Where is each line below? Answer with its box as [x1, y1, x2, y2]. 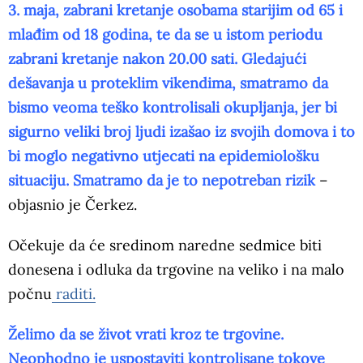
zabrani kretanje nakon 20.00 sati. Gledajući [8, 49, 306, 69]
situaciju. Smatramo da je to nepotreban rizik [8, 171, 315, 190]
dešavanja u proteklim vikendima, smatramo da [8, 74, 328, 93]
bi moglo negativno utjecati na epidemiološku [8, 147, 319, 166]
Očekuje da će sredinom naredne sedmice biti [8, 236, 322, 255]
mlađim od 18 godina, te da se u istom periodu [8, 25, 322, 45]
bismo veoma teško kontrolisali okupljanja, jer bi [8, 98, 337, 117]
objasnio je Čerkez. [8, 195, 137, 215]
